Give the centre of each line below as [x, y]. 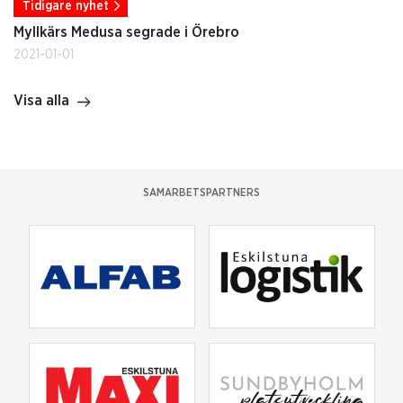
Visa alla [41, 100]
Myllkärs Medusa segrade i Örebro [126, 32]
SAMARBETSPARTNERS [201, 193]
